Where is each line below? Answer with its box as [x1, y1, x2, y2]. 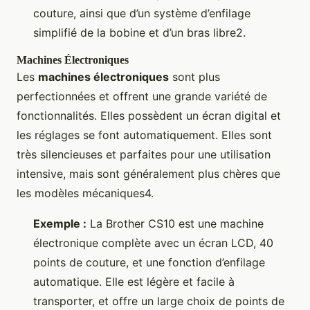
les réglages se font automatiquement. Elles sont [17, 128, 272, 143]
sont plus [169, 70, 220, 84]
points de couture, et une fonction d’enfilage [33, 255, 265, 270]
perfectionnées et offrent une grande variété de [17, 89, 267, 104]
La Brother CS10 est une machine [86, 217, 264, 231]
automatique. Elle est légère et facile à [33, 275, 235, 289]
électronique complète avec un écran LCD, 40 [33, 236, 273, 250]
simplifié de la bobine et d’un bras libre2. [33, 26, 246, 40]
